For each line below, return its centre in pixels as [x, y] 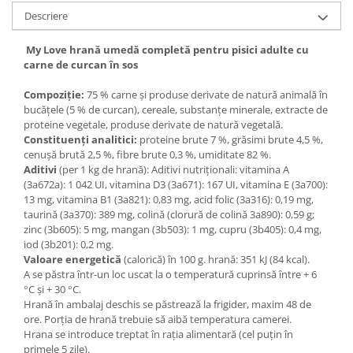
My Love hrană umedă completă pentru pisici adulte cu [166, 49]
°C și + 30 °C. [52, 289]
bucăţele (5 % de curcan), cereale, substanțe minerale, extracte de [176, 109]
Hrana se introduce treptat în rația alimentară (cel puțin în [158, 334]
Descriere [46, 15]
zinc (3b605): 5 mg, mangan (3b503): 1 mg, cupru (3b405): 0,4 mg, [173, 229]
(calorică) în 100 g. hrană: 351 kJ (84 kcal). [216, 259]
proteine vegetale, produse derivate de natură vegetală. [153, 124]
